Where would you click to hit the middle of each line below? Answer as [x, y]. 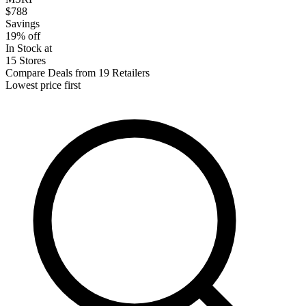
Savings [23, 23]
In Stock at [29, 48]
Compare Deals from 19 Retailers [78, 72]
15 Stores [26, 60]
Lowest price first [43, 85]
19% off [23, 36]
